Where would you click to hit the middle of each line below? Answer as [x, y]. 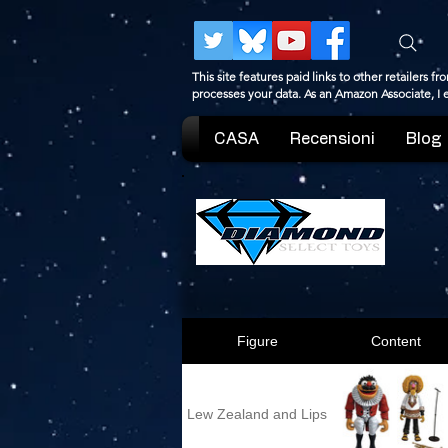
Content [395, 340]
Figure [257, 340]
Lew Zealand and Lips [257, 413]
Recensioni [332, 139]
